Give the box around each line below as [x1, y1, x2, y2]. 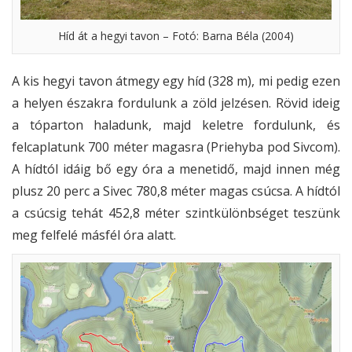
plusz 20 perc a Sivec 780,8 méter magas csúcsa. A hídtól [12, 182, 340, 200]
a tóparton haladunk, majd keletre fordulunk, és [12, 116, 340, 134]
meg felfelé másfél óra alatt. [12, 226, 176, 244]
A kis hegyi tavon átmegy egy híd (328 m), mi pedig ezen [12, 72, 340, 90]
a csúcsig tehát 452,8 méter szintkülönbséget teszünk [12, 204, 340, 222]
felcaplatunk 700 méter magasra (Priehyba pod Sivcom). [12, 138, 340, 156]
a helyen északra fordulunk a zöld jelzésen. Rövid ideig [12, 94, 340, 112]
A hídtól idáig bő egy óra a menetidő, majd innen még [12, 160, 340, 178]
